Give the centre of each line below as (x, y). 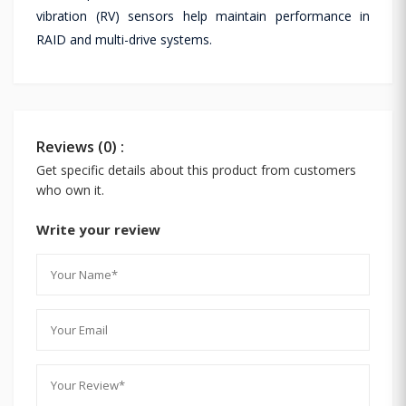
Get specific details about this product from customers (196, 169)
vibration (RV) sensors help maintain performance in (203, 15)
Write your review (98, 229)
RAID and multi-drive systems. (124, 39)
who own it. (70, 189)
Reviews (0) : (80, 146)
